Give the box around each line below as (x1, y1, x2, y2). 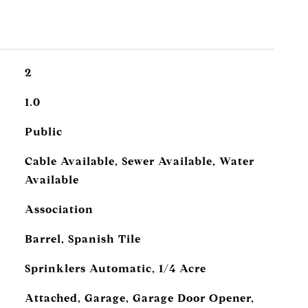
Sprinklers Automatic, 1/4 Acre (24, 262, 206, 275)
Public (24, 125, 63, 138)
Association (24, 203, 93, 216)
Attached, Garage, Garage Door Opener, (24, 291, 254, 305)
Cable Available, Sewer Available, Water (24, 155, 254, 168)
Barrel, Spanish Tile (24, 232, 141, 245)
